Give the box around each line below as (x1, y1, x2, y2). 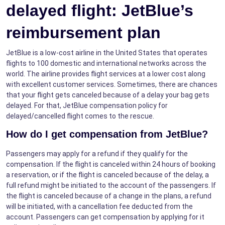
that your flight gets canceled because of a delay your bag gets (6, 90, 209, 99)
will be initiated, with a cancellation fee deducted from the (6, 202, 193, 210)
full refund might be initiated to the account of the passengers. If (6, 181, 216, 189)
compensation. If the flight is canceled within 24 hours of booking (6, 160, 215, 168)
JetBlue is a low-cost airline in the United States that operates (6, 48, 207, 57)
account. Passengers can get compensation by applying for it (6, 212, 204, 221)
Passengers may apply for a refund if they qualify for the (6, 149, 188, 158)
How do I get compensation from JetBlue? (6, 128, 208, 140)
